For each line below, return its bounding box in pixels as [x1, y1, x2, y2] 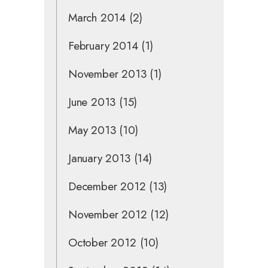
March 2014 [68, 9, 126, 26]
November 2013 [68, 65, 147, 82]
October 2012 [68, 234, 136, 251]
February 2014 [68, 37, 138, 54]
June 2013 [68, 93, 116, 110]
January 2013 [68, 150, 130, 166]
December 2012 [68, 178, 146, 194]
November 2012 [68, 206, 147, 223]
